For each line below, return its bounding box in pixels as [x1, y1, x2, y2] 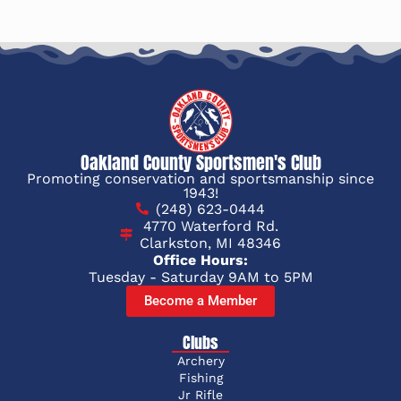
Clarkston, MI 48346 [140, 234, 282, 252]
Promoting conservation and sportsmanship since [27, 169, 374, 187]
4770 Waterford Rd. [142, 217, 278, 235]
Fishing [178, 370, 223, 385]
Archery [176, 353, 225, 368]
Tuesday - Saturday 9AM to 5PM [88, 268, 313, 286]
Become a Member [144, 292, 257, 309]
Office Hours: [153, 251, 248, 269]
